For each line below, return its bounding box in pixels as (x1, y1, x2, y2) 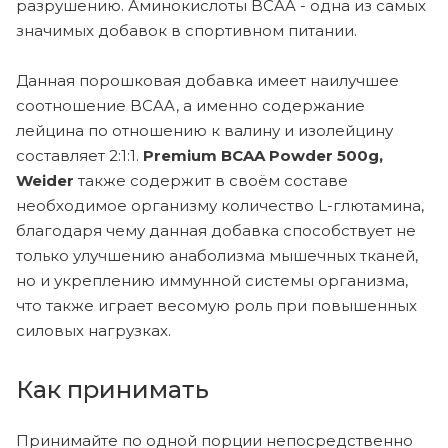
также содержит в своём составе (74, 170, 348, 190)
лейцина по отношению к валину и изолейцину (16, 120, 393, 140)
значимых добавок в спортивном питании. (16, 20, 357, 40)
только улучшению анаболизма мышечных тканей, (16, 245, 418, 265)
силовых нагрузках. (16, 320, 171, 340)
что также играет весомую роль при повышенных (16, 295, 417, 315)
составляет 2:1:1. (16, 145, 143, 165)
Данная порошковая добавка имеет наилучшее (16, 70, 399, 90)
